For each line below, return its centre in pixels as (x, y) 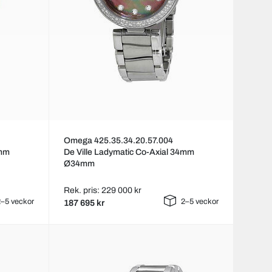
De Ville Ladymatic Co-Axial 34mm (129, 152)
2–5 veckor (200, 202)
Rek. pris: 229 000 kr (102, 191)
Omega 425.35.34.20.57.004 (118, 141)
